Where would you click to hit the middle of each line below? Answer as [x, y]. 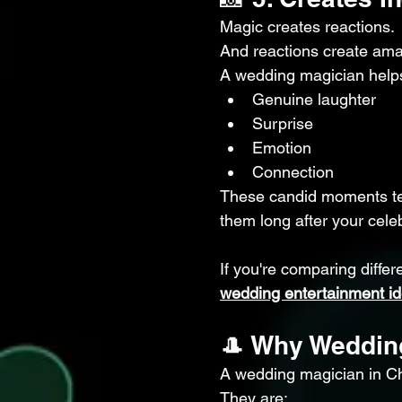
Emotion [282, 148]
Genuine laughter [314, 99]
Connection [293, 172]
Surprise [283, 123]
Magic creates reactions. [307, 26]
